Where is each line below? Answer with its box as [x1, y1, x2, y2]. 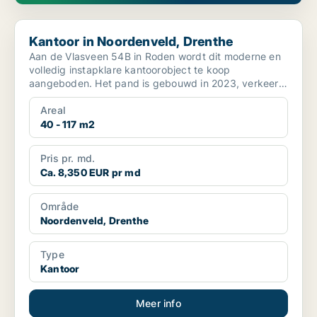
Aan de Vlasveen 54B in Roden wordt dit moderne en [29, 50, 281, 63]
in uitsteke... [29, 91, 87, 103]
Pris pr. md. [40, 152, 96, 165]
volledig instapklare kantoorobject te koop [29, 64, 231, 76]
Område [40, 200, 79, 213]
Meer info [136, 297, 181, 310]
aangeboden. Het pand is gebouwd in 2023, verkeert [29, 77, 96, 90]
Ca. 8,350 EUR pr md [40, 166, 141, 179]
